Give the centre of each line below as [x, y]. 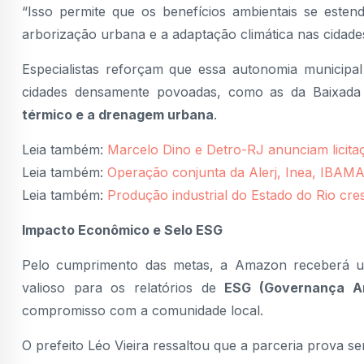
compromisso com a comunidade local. [143, 310]
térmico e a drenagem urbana [118, 114]
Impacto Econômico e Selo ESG [122, 230]
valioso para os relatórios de [123, 287]
